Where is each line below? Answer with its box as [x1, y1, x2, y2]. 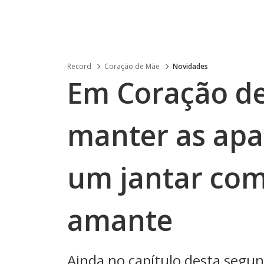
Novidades [173, 61, 208, 71]
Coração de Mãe [104, 61, 160, 71]
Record [67, 61, 91, 71]
